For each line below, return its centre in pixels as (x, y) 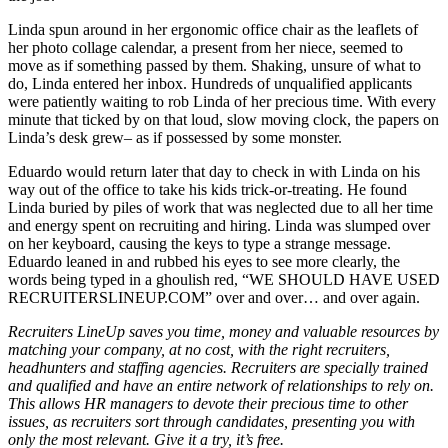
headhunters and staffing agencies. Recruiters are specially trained (218, 367)
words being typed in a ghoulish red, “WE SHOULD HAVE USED (224, 279)
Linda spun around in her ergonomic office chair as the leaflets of (213, 29)
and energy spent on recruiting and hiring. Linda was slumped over (219, 225)
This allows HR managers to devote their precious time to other (208, 403)
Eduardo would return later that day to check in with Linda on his (214, 171)
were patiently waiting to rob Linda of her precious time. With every (222, 101)
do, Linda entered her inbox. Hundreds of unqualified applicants (210, 83)
